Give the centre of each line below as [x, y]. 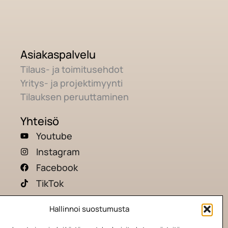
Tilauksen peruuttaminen [74, 96]
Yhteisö [39, 121]
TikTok [50, 183]
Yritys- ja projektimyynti [71, 83]
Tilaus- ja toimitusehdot [72, 69]
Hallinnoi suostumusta [89, 209]
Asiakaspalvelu [58, 54]
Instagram [58, 151]
